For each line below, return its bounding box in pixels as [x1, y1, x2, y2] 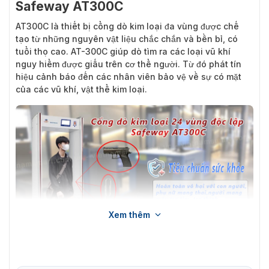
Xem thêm [108, 209, 150, 220]
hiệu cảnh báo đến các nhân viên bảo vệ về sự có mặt [16, 71, 241, 82]
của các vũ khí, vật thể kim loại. [16, 83, 147, 94]
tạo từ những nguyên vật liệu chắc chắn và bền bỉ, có [16, 33, 238, 44]
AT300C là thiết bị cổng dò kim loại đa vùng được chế [16, 20, 239, 31]
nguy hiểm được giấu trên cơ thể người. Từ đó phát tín [16, 58, 241, 69]
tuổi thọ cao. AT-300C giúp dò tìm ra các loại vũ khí [16, 46, 231, 56]
